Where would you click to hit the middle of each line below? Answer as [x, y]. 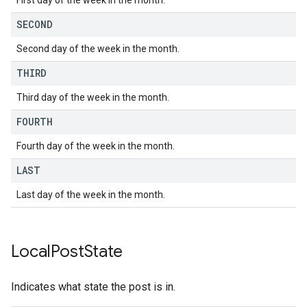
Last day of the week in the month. [91, 195]
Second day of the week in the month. [98, 49]
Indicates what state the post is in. [93, 287]
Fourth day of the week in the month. [96, 146]
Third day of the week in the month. [93, 97]
